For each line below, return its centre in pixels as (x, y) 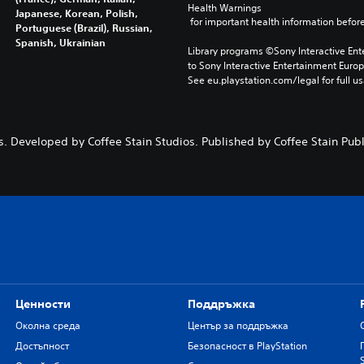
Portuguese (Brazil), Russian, (84, 27)
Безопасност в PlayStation (247, 345)
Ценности (43, 303)
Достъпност (42, 345)
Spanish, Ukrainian (60, 42)
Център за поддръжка (238, 325)
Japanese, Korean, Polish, (76, 13)
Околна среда (48, 325)
